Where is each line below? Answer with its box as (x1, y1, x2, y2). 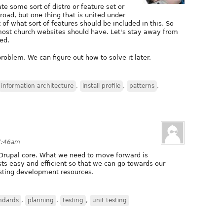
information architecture (1, 82, 74, 89)
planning (28, 196, 54, 204)
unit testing (92, 196, 127, 204)
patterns (129, 82, 154, 89)
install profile (82, 82, 120, 89)
